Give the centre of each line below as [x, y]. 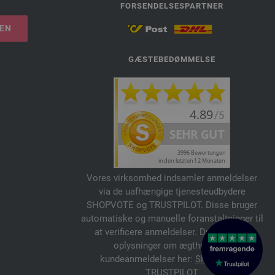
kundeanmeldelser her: [147, 259]
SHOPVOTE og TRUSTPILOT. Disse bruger [172, 205]
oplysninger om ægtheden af [172, 245]
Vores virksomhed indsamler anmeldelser [172, 178]
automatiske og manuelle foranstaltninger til [172, 218]
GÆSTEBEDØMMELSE [172, 59]
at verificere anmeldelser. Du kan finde [172, 232]
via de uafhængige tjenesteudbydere [172, 191]
